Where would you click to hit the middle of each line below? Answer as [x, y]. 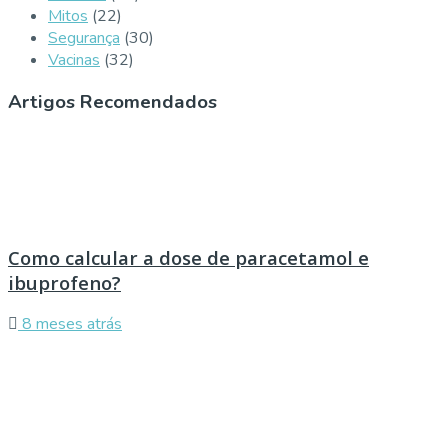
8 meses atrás [70, 324]
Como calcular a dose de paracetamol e [188, 257]
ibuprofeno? [64, 282]
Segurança [84, 37]
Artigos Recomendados [112, 102]
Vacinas [74, 59]
